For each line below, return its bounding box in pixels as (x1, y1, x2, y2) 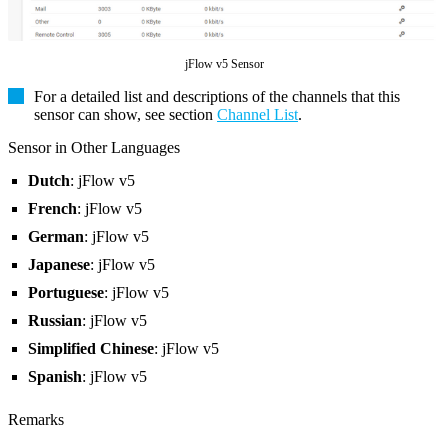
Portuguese (28, 284, 104, 302)
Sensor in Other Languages (8, 139, 180, 157)
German (28, 228, 84, 246)
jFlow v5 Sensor (184, 57, 264, 72)
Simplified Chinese (28, 340, 154, 358)
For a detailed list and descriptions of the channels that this (34, 88, 400, 106)
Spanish (28, 368, 82, 386)
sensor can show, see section (34, 106, 217, 124)
